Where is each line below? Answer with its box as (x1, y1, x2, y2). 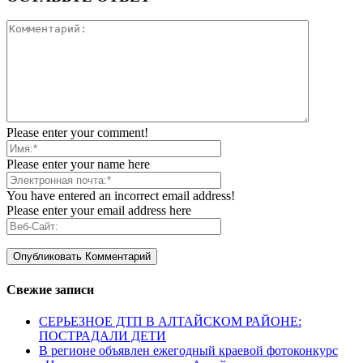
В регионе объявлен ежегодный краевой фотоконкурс (39, 343, 338, 357)
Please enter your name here (6, 157, 150, 172)
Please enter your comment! (6, 126, 148, 140)
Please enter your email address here (6, 203, 191, 218)
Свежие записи (6, 282, 94, 297)
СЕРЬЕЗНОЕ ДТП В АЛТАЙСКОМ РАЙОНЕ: (39, 314, 301, 328)
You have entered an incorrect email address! (6, 189, 235, 203)
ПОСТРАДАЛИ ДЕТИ (39, 328, 166, 343)
